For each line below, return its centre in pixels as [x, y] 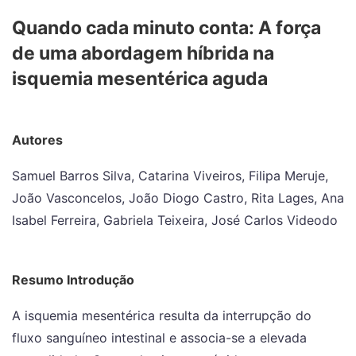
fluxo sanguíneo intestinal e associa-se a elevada [159, 338]
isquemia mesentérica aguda [140, 79]
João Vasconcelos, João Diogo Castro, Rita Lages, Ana [178, 198]
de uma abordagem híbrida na [143, 53]
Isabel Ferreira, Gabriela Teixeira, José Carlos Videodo [175, 220]
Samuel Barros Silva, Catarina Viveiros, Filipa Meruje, [170, 176]
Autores [37, 140]
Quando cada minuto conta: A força [166, 28]
